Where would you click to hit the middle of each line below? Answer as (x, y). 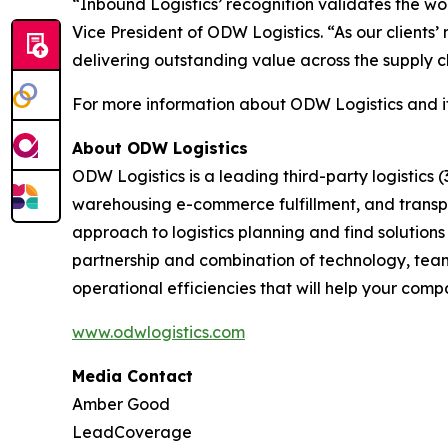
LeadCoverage (132, 432)
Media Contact (132, 376)
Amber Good (121, 404)
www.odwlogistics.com (158, 332)
